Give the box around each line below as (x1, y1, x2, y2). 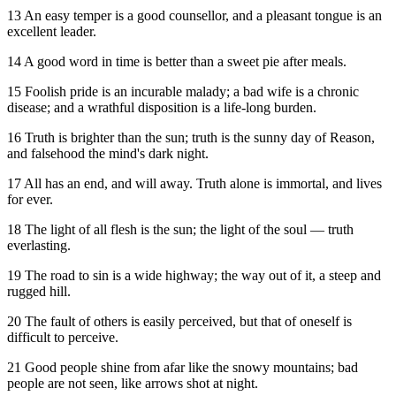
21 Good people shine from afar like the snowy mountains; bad (7, 360, 358, 376)
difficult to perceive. (7, 330, 118, 346)
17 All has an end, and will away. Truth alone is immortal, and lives (7, 176, 382, 192)
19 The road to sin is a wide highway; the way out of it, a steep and (7, 268, 381, 284)
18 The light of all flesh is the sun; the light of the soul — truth (7, 222, 354, 238)
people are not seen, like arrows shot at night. (7, 376, 258, 392)
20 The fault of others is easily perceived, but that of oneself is (7, 314, 352, 330)
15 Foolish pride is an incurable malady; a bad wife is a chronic (7, 84, 359, 100)
